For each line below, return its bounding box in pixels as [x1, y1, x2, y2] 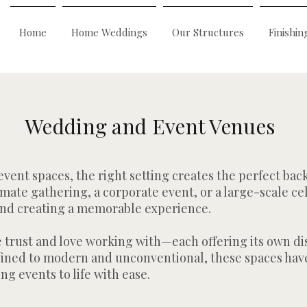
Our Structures [172, 25, 244, 39]
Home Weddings [71, 25, 147, 39]
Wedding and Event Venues [25, 112, 275, 140]
